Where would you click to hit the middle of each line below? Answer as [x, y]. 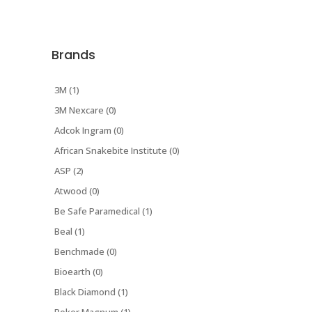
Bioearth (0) [79, 272]
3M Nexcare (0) [85, 110]
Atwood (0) [77, 191]
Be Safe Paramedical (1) [103, 211]
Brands [73, 55]
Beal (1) [70, 232]
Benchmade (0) [86, 252]
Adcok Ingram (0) [89, 131]
